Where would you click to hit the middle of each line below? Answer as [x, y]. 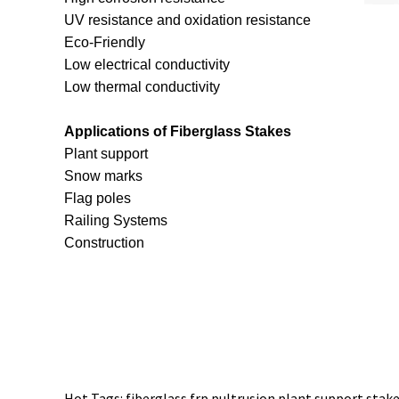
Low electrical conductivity [147, 65]
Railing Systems [116, 220]
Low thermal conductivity [142, 87]
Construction [104, 243]
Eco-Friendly [105, 42]
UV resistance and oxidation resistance [187, 20]
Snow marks [103, 176]
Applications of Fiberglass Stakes [178, 131]
